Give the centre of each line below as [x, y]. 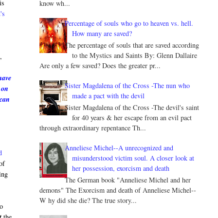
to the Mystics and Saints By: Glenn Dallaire [135, 55]
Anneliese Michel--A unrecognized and [119, 147]
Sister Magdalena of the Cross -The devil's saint [132, 107]
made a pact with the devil [109, 96]
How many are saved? [102, 34]
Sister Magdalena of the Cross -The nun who [127, 86]
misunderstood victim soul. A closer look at [133, 158]
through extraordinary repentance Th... [92, 127]
